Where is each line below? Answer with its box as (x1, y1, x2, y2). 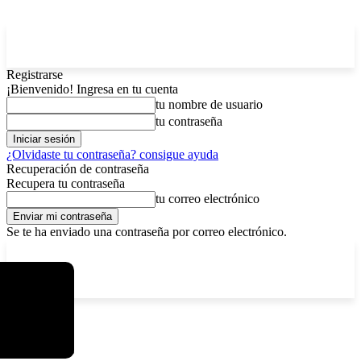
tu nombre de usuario (156, 98, 263, 111)
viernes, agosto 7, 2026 (83, 244, 177, 256)
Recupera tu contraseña (6, 176, 125, 190)
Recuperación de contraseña (6, 162, 149, 176)
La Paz (32, 246, 57, 255)
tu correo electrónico (156, 192, 259, 205)
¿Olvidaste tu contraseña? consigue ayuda (6, 147, 218, 161)
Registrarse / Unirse (203, 244, 283, 256)
